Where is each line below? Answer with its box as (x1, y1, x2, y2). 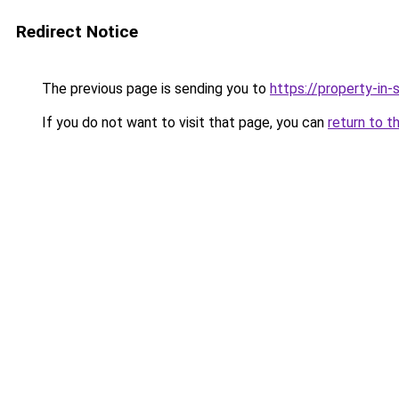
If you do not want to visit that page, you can (38, 114, 328, 131)
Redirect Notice (16, 21, 138, 42)
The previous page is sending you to (38, 80, 270, 97)
